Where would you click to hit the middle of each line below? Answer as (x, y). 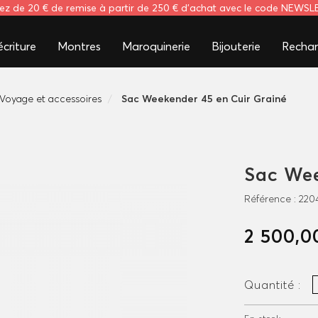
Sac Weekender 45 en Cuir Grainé (204, 99)
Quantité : (274, 285)
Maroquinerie (156, 46)
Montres (79, 46)
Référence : (272, 199)
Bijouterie (236, 46)
